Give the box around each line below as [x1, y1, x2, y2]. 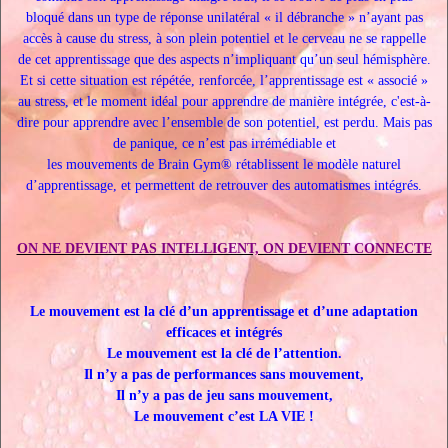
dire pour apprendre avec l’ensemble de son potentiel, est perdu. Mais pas [16, 115, 432, 130]
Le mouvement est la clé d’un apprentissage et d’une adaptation [30, 304, 418, 319]
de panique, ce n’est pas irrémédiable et [112, 136, 336, 151]
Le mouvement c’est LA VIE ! [134, 409, 314, 424]
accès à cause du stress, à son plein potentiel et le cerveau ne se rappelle [22, 31, 426, 46]
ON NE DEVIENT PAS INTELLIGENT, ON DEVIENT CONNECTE [16, 241, 432, 256]
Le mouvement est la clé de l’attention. [106, 346, 342, 361]
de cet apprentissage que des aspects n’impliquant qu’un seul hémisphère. [17, 52, 431, 67]
